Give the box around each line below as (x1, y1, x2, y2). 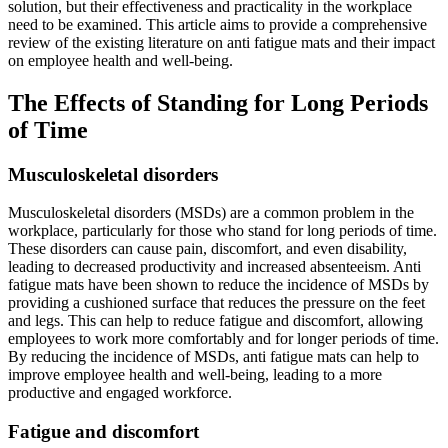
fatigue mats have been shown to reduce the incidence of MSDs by (8, 276, 429, 294)
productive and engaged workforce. (8, 384, 232, 402)
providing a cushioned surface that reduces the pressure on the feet (8, 294, 425, 312)
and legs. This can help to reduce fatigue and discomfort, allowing (8, 312, 423, 330)
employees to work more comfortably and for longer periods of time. (8, 330, 439, 348)
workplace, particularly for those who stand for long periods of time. (8, 222, 437, 240)
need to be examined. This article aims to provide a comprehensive (8, 15, 427, 33)
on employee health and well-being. (8, 51, 233, 69)
